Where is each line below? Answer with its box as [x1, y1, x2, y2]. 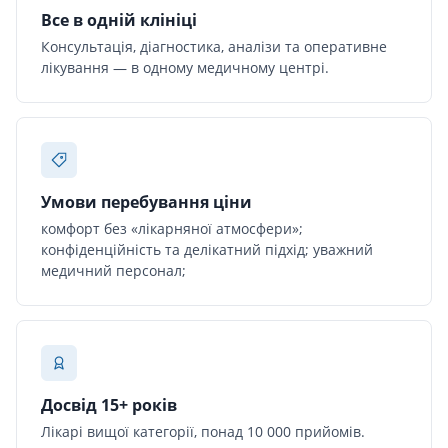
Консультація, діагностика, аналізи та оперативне [41, 36, 387, 56]
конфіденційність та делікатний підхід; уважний [41, 239, 373, 259]
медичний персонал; [41, 260, 186, 280]
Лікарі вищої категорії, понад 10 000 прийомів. [41, 421, 365, 441]
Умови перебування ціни [41, 190, 252, 213]
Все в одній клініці [41, 8, 197, 31]
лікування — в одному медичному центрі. [41, 57, 329, 77]
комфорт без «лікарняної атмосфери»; [41, 218, 303, 238]
